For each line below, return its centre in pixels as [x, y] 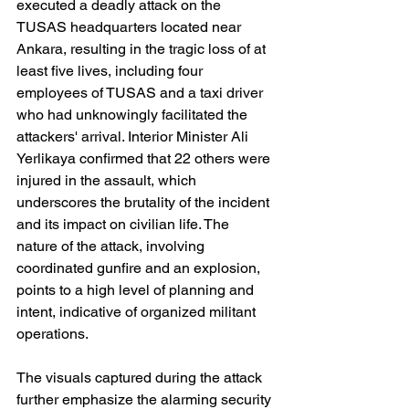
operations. [52, 334]
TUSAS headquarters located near [131, 27]
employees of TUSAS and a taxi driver [142, 93]
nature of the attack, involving [112, 246]
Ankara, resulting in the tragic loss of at [143, 49]
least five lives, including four [111, 71]
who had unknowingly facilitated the [134, 115]
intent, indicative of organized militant [138, 312]
